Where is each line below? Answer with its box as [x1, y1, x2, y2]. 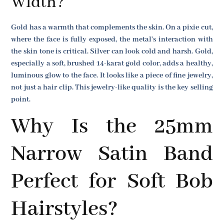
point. [11, 95, 31, 104]
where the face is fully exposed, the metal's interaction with [11, 35, 213, 44]
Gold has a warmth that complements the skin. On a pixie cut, [11, 23, 213, 32]
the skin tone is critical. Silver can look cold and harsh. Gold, [11, 47, 213, 56]
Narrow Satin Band [11, 140, 213, 168]
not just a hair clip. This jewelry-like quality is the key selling [11, 83, 213, 92]
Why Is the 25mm [11, 112, 213, 140]
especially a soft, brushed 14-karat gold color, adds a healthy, [11, 59, 213, 68]
